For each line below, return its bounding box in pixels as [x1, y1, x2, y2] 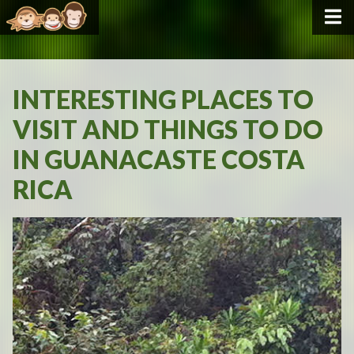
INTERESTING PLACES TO [13, 84, 314, 115]
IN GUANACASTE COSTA [13, 144, 305, 175]
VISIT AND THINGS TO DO [13, 114, 323, 145]
